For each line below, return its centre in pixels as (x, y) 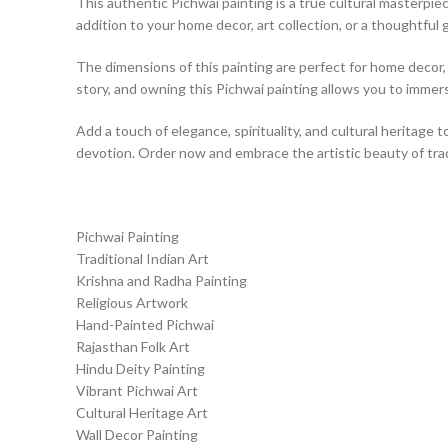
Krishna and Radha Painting (161, 280)
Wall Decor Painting (137, 434)
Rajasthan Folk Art (133, 346)
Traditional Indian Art (142, 258)
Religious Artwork (132, 302)
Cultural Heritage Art (142, 412)
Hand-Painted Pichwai (145, 324)
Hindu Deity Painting (140, 368)
